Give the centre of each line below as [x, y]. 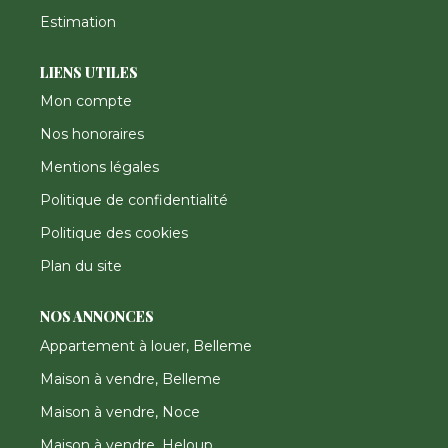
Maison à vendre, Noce [120, 411]
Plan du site [81, 266]
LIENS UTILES [89, 72]
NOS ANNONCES [97, 316]
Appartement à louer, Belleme [146, 345]
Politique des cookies [114, 233]
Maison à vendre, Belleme [130, 378]
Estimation [78, 21]
